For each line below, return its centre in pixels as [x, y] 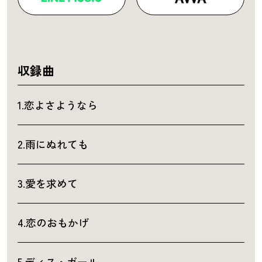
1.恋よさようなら [57, 105]
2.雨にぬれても [53, 144]
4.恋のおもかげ [53, 223]
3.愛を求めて [47, 183]
